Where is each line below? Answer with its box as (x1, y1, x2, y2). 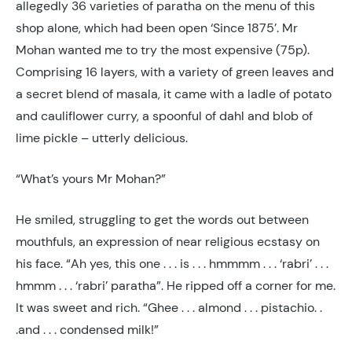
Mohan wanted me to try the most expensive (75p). (16, 42, 310, 58)
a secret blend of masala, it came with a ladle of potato (16, 86, 332, 102)
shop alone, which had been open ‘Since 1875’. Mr (16, 20, 298, 36)
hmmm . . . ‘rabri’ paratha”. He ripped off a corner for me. (16, 277, 335, 294)
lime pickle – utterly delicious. (16, 130, 188, 146)
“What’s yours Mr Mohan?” (16, 170, 166, 187)
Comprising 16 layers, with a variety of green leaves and (16, 64, 334, 80)
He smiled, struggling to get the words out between (16, 211, 309, 228)
